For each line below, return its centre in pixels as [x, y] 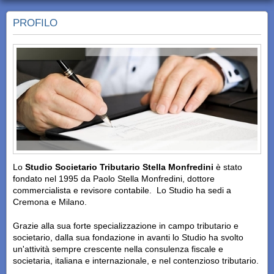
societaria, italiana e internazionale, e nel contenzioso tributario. [136, 261]
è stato [228, 167]
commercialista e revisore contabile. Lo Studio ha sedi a [122, 191]
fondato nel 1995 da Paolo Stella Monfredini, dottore [114, 179]
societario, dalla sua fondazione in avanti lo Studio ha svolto [128, 238]
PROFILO [35, 23]
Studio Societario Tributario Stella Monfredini [119, 167]
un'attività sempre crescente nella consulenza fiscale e [118, 249]
